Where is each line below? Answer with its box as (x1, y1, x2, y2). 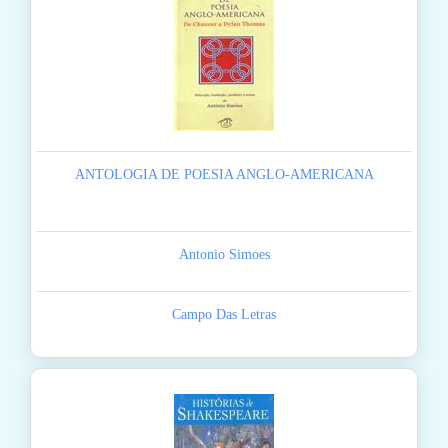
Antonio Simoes (178, 247, 270, 263)
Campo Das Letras (172, 307, 276, 323)
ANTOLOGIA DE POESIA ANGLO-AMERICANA (74, 167, 374, 183)
